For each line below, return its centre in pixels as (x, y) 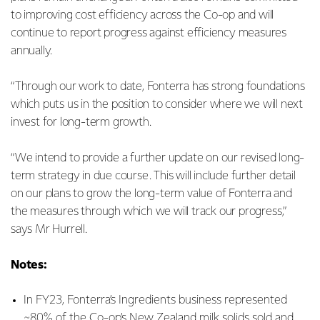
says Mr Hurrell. (49, 229)
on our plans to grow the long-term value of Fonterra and (151, 194)
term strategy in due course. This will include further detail (153, 176)
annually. (33, 51)
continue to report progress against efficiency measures (149, 33)
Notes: (29, 265)
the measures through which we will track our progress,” (149, 211)
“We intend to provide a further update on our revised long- (158, 158)
